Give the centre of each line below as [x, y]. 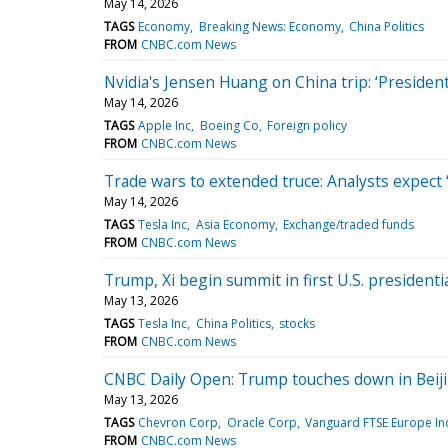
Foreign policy [306, 125]
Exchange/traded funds [348, 224]
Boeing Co [229, 125]
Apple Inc [165, 125]
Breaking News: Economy [269, 26]
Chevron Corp [178, 422]
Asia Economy [235, 224]
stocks [296, 323]
